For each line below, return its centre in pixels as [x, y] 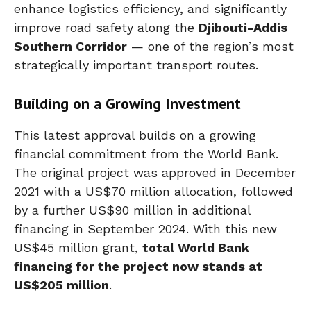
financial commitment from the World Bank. [146, 153]
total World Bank [196, 247]
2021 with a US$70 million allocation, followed [153, 191]
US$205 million [61, 285]
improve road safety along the [106, 27]
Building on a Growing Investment [127, 103]
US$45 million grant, [78, 247]
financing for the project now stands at [138, 266]
